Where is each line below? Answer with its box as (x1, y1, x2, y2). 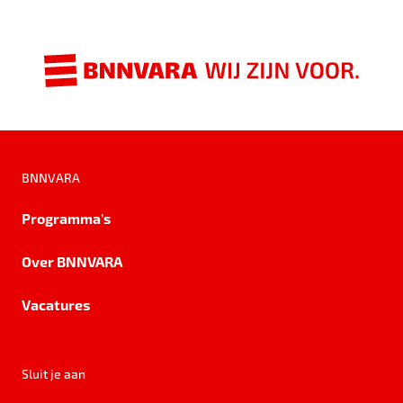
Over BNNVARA (22, 252, 122, 270)
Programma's (22, 209, 111, 227)
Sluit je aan (22, 365, 85, 381)
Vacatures (22, 295, 90, 313)
